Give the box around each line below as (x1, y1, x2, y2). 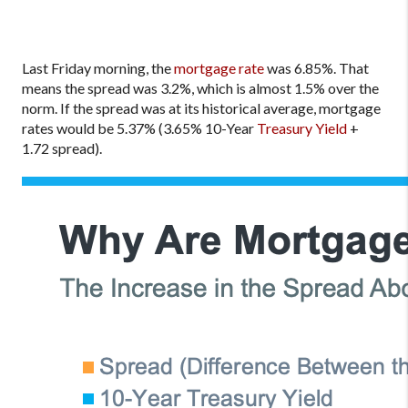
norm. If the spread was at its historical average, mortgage (22, 99, 381, 117)
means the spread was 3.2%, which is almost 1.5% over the (22, 79, 379, 97)
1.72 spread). (22, 139, 102, 157)
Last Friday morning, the (22, 59, 174, 76)
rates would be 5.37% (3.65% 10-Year (22, 119, 257, 137)
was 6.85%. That (264, 59, 369, 76)
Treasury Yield (257, 119, 347, 137)
